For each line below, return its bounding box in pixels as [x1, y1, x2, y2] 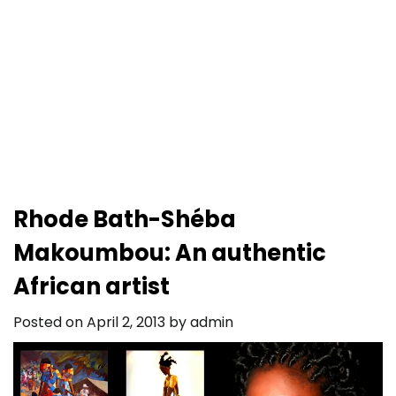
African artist [13, 270, 170, 302]
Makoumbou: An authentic [13, 237, 326, 269]
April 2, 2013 [87, 312, 165, 332]
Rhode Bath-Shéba [13, 203, 236, 235]
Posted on [13, 312, 87, 332]
